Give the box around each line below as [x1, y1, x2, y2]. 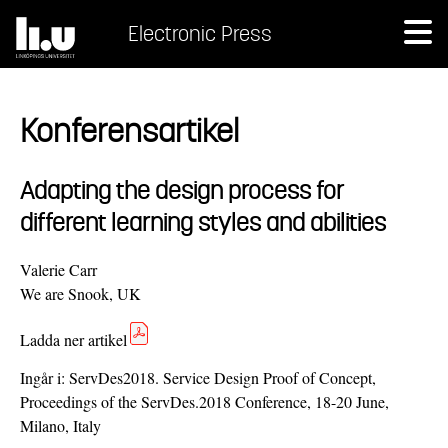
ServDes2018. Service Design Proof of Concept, [69, 366, 376, 388]
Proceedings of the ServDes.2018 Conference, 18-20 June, [20, 390, 389, 412]
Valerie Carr [20, 258, 97, 280]
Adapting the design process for [20, 173, 344, 206]
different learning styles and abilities [20, 205, 386, 238]
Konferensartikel [20, 109, 239, 153]
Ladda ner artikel [20, 328, 127, 350]
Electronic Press [128, 20, 272, 47]
